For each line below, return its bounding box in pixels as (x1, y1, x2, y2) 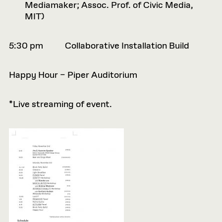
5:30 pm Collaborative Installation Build (9, 40, 189, 52)
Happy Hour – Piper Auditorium (9, 69, 137, 81)
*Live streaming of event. (9, 99, 112, 111)
